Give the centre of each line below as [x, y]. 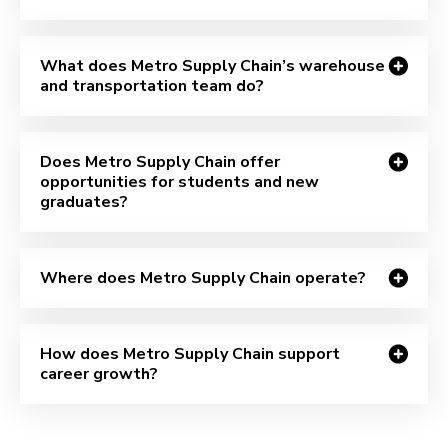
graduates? [84, 201]
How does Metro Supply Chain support [190, 353]
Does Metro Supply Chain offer [160, 161]
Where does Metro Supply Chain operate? [203, 277]
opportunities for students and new [179, 181]
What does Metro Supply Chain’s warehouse [212, 65]
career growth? [99, 373]
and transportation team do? [152, 85]
